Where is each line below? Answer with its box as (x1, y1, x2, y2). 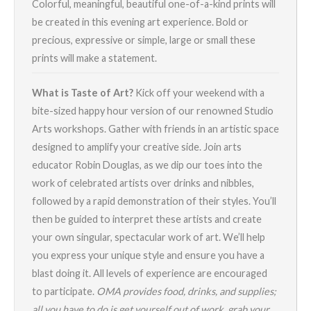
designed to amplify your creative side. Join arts (32, 140, 242, 153)
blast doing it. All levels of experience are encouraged (32, 267, 267, 279)
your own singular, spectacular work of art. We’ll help (32, 230, 265, 243)
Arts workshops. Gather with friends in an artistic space (32, 122, 279, 135)
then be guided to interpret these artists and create (32, 212, 262, 225)
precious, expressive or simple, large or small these (32, 34, 255, 47)
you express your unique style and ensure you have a (32, 249, 264, 261)
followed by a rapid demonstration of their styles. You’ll (32, 194, 276, 207)
